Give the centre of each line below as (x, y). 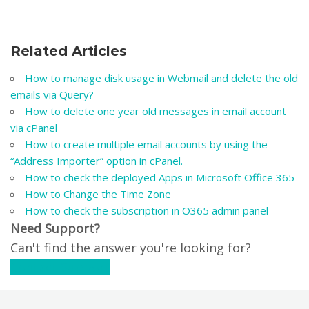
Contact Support (60, 267)
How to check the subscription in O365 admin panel (148, 210)
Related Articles (69, 51)
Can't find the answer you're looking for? (131, 248)
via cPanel (35, 128)
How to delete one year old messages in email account (156, 111)
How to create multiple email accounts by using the (146, 144)
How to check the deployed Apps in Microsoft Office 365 (161, 177)
